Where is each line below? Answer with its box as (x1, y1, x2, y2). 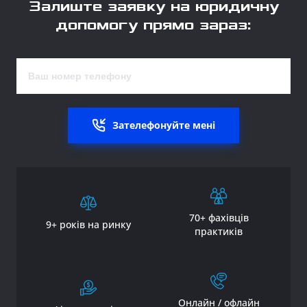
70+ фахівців (188, 210, 249, 224)
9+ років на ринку (46, 217, 131, 231)
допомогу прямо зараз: (56, 16, 251, 33)
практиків (195, 224, 243, 238)
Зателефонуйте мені (112, 118, 215, 132)
